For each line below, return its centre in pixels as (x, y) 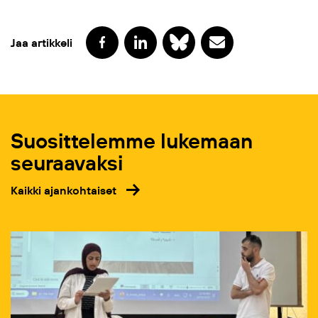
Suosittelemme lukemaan (132, 141)
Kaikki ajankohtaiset (64, 190)
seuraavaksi (67, 163)
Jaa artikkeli (42, 42)
